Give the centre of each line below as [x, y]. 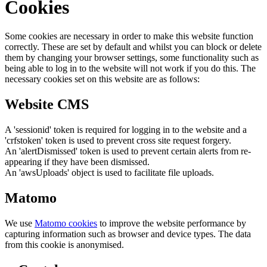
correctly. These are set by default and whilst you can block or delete [133, 47]
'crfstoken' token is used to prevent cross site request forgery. [118, 141]
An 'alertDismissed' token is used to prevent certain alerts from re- [128, 151]
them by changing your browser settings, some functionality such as [132, 58]
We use [20, 223]
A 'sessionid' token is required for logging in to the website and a [126, 130]
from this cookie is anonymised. [64, 244]
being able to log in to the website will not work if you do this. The [130, 69]
